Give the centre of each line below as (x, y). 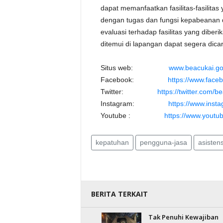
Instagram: (134, 104)
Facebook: (134, 80)
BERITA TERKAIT (119, 194)
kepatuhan (112, 142)
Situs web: (134, 68)
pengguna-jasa (163, 142)
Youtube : (132, 115)
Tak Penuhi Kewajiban (183, 217)
